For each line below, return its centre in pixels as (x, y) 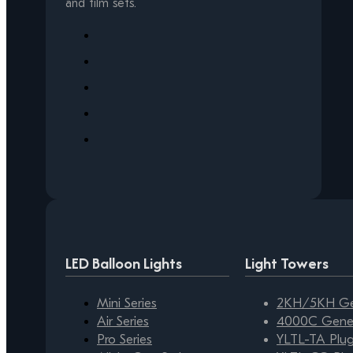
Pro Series (124, 340)
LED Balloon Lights (124, 264)
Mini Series (127, 303)
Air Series (123, 321)
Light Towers (287, 264)
